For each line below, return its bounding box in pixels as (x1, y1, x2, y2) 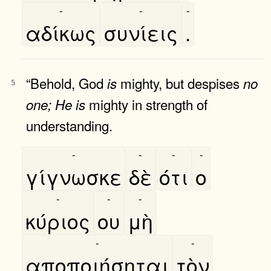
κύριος (25, 205, 90, 235)
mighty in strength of (85, 94, 207, 114)
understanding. (26, 115, 113, 135)
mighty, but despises (117, 73, 243, 93)
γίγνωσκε (25, 161, 122, 191)
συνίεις (103, 17, 178, 47)
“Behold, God (26, 73, 107, 93)
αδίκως (25, 17, 96, 47)
